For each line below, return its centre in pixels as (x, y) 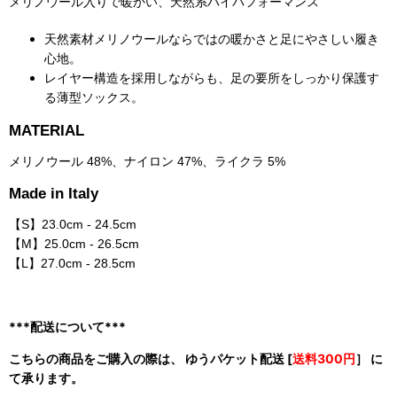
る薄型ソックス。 (94, 98)
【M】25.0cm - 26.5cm (74, 243)
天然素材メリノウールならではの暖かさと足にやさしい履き (212, 39)
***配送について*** (69, 326)
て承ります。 (47, 378)
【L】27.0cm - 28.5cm (72, 263)
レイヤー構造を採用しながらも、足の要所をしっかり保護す (212, 78)
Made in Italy (54, 193)
